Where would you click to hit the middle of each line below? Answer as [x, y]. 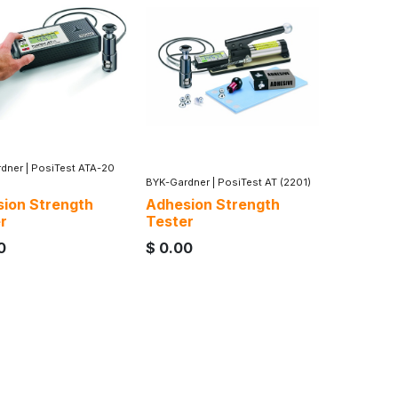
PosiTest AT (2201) [264, 182]
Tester [170, 221]
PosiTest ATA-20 [73, 167]
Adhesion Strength [213, 204]
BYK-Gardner [178, 182]
